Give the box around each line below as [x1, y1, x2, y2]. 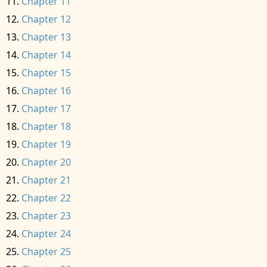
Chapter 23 [21, 209, 71, 222]
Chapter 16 [21, 84, 71, 97]
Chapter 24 [21, 227, 71, 240]
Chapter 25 [21, 245, 71, 258]
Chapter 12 [21, 13, 71, 26]
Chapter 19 [21, 138, 71, 151]
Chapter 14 [21, 48, 71, 61]
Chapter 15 [21, 66, 71, 79]
